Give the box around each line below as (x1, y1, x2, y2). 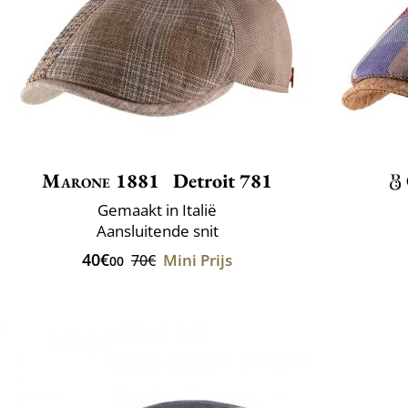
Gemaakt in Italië (97, 199, 217, 220)
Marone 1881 (42, 167, 160, 194)
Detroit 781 (168, 167, 272, 194)
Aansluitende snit (96, 219, 219, 241)
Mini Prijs (163, 249, 232, 270)
